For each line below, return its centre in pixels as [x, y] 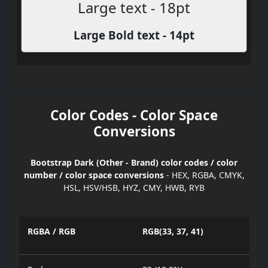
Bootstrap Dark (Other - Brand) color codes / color [134, 162]
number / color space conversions [94, 175]
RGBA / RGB [51, 231]
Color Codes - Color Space [134, 115]
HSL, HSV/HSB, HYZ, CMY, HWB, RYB [134, 187]
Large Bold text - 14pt [134, 35]
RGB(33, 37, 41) [173, 231]
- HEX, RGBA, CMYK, [204, 175]
